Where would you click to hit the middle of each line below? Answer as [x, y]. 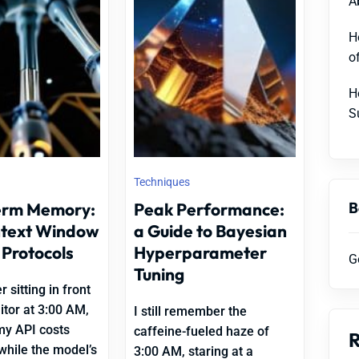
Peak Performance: [210, 209]
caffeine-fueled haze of [202, 331]
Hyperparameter [201, 252]
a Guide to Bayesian [211, 231]
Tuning [159, 274]
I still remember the [191, 311]
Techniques [162, 182]
